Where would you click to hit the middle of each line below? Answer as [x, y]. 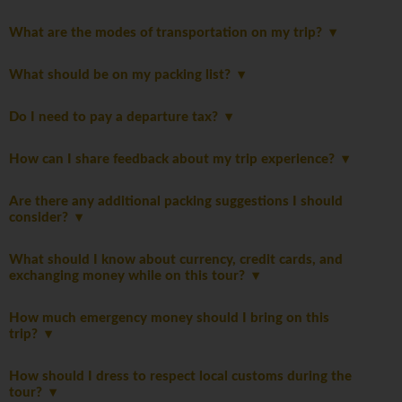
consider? [42, 218]
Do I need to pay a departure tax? [117, 118]
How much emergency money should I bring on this [169, 319]
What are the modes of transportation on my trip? [169, 33]
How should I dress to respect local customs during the [180, 377]
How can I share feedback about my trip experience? [175, 160]
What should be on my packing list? [123, 75]
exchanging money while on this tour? [131, 276]
